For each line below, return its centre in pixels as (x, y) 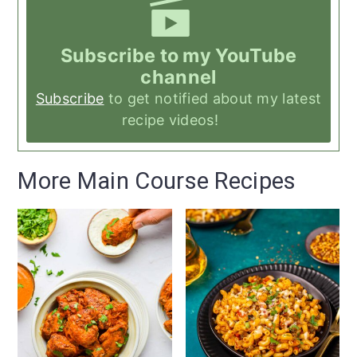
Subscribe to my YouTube (178, 56)
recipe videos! (178, 120)
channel (178, 77)
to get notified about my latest (213, 99)
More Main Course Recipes (157, 181)
